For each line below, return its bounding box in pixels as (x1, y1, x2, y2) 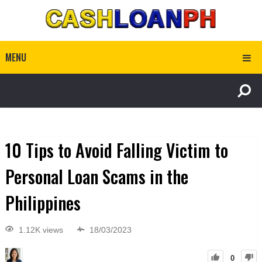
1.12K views (18, 225, 63, 235)
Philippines (5, 189, 81, 216)
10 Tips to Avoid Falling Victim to (5, 137, 228, 163)
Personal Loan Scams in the (5, 163, 188, 189)
